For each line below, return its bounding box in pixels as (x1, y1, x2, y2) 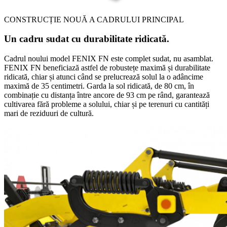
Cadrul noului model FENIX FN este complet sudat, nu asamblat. (4, 54, 213, 63)
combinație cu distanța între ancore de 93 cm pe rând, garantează (4, 91, 210, 100)
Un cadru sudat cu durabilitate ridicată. (4, 33, 169, 45)
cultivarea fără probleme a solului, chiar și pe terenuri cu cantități (4, 100, 209, 109)
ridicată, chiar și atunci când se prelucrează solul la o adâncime (4, 72, 203, 82)
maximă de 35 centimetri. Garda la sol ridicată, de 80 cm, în (4, 82, 194, 91)
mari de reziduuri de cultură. (4, 109, 94, 118)
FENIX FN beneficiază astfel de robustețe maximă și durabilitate (4, 63, 210, 72)
